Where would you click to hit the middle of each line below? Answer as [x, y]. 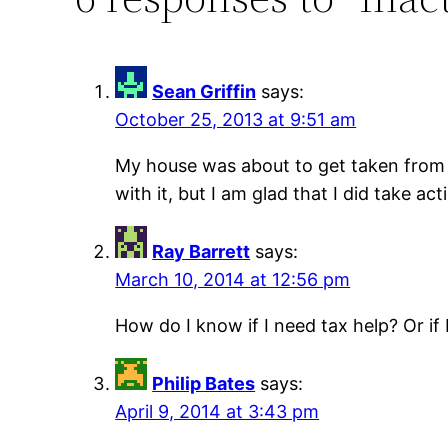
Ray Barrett [201, 252]
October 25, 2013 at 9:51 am [236, 120]
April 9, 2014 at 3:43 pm [217, 412]
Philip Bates [204, 384]
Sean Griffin [204, 92]
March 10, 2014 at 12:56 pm [233, 280]
